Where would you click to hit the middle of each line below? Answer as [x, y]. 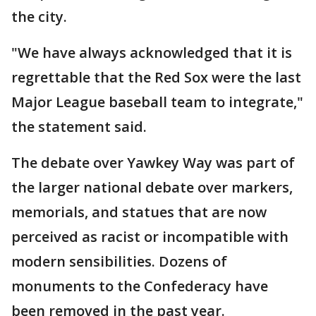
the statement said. [79, 127]
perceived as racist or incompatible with [150, 237]
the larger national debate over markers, [152, 187]
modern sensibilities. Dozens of [119, 261]
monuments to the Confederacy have [140, 286]
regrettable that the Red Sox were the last [156, 77]
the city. [39, 17]
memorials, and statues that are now [139, 212]
